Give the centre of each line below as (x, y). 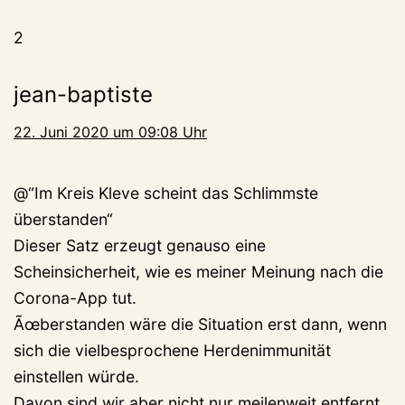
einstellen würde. (76, 376)
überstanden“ (63, 219)
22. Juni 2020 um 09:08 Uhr (110, 132)
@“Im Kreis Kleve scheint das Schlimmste (166, 193)
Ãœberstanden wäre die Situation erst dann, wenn (200, 324)
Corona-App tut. (75, 297)
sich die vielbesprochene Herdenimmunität (172, 350)
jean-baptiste (83, 94)
